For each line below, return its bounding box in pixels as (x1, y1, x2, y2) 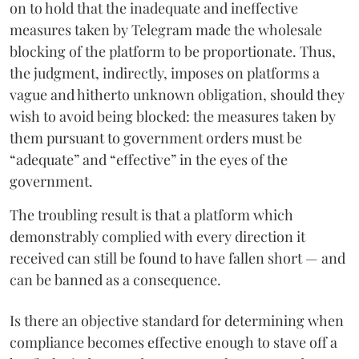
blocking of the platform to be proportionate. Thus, (10, 41, 336, 61)
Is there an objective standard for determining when (10, 310, 344, 330)
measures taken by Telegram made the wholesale (10, 19, 322, 39)
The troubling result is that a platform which (10, 204, 293, 224)
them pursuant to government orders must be (10, 127, 302, 147)
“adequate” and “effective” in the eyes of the (10, 149, 288, 169)
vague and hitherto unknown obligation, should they (10, 84, 345, 104)
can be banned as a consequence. (10, 269, 221, 289)
